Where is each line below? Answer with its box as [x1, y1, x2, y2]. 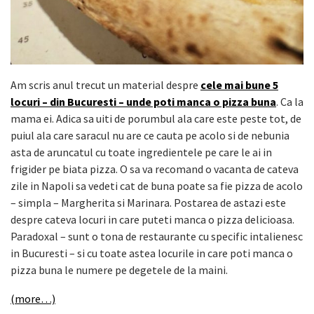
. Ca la [276, 95, 303, 109]
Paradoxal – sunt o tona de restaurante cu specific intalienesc [11, 229, 303, 244]
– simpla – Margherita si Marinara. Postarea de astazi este [11, 196, 286, 210]
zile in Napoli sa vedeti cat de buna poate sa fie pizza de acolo [11, 179, 303, 193]
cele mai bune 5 [200, 78, 278, 93]
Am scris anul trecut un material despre [11, 78, 200, 93]
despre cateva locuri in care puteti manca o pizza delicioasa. [11, 212, 294, 227]
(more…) [11, 292, 55, 306]
